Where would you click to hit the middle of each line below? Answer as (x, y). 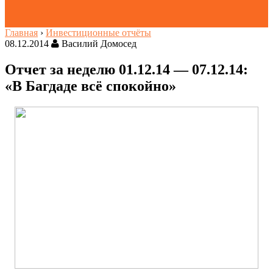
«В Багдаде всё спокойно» (90, 86)
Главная (21, 33)
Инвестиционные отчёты (98, 33)
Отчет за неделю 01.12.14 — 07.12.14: (126, 69)
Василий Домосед (98, 44)
